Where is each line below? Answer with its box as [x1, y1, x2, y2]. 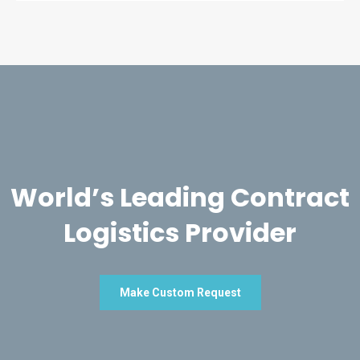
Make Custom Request [119, 286, 241, 299]
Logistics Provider [63, 215, 297, 251]
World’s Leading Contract [10, 179, 350, 215]
